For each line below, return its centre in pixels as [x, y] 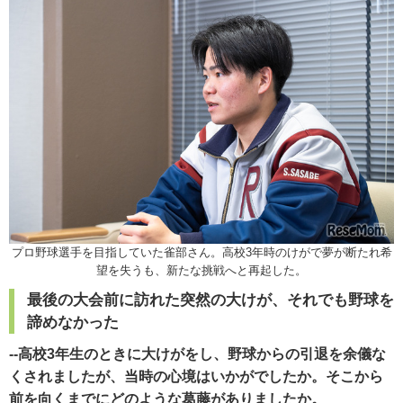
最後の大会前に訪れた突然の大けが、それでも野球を [210, 300]
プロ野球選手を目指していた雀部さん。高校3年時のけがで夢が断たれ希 [201, 252]
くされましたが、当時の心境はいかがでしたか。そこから [196, 376]
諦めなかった [73, 322]
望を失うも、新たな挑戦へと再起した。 [201, 270]
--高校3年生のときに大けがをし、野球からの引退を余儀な [197, 354]
